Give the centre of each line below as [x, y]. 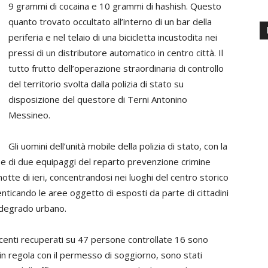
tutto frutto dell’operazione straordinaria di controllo [116, 68]
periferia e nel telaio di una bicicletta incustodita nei [113, 37]
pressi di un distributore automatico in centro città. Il [116, 53]
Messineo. [29, 115]
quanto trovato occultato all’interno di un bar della [110, 22]
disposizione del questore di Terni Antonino [98, 99]
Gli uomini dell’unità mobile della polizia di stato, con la [118, 146]
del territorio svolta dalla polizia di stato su [96, 84]
